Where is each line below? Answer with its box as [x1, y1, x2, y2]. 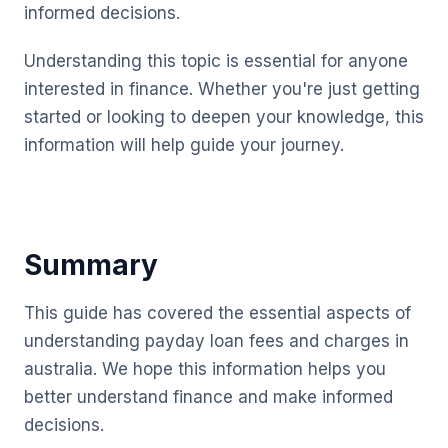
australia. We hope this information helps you [24, 359, 386, 379]
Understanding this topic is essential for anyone [24, 51, 408, 71]
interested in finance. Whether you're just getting [24, 79, 420, 99]
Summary [24, 248, 158, 282]
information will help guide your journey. [24, 135, 344, 155]
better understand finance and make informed [24, 387, 393, 407]
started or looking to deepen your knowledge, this [24, 107, 424, 127]
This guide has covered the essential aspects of [24, 303, 411, 323]
